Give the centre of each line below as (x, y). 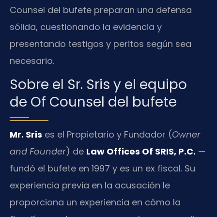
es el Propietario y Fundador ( (107, 135)
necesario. (32, 61)
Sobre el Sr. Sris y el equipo (98, 85)
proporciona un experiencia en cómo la (95, 202)
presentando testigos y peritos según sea (101, 44)
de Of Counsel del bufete (93, 102)
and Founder (38, 152)
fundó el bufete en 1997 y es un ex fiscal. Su (102, 169)
